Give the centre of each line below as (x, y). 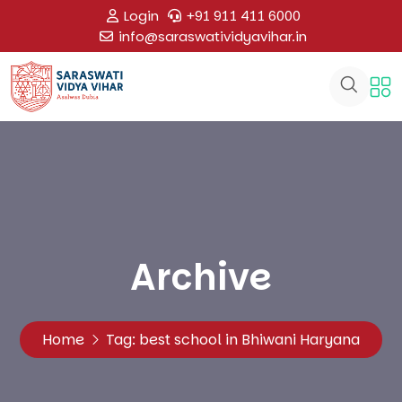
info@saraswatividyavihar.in (213, 36)
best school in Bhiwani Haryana (249, 340)
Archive (201, 278)
